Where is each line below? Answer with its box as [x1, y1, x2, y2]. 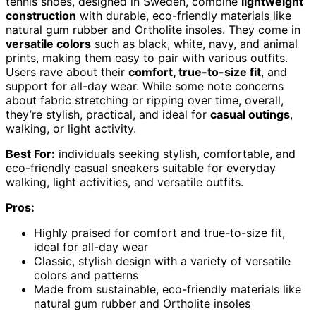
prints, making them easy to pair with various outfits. [6, 51, 288, 66]
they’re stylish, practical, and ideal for [6, 107, 210, 122]
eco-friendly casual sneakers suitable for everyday [6, 161, 276, 176]
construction [6, 8, 76, 23]
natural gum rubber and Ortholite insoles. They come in [6, 23, 300, 37]
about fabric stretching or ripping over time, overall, [6, 93, 284, 108]
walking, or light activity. [6, 121, 136, 136]
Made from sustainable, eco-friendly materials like [34, 282, 301, 297]
